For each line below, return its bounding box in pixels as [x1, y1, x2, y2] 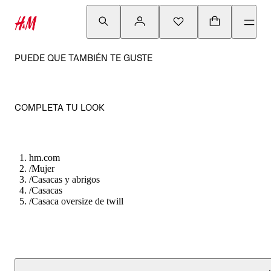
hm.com [29, 152, 60, 163]
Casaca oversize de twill [31, 196, 123, 206]
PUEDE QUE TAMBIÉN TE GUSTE [15, 53, 152, 63]
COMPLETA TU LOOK [15, 102, 105, 113]
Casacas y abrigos [31, 174, 100, 184]
